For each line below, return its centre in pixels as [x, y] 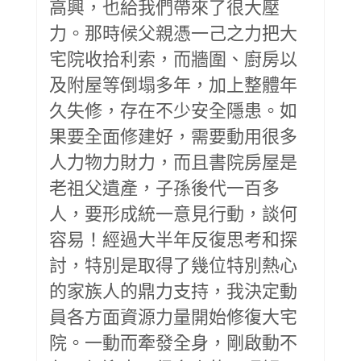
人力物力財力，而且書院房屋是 [173, 161]
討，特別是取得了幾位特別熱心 [173, 264]
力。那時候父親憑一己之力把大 [173, 32]
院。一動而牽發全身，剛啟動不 [173, 341]
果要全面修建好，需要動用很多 [173, 135]
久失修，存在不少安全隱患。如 [173, 109]
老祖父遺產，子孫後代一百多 [164, 187]
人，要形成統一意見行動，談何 [173, 212]
